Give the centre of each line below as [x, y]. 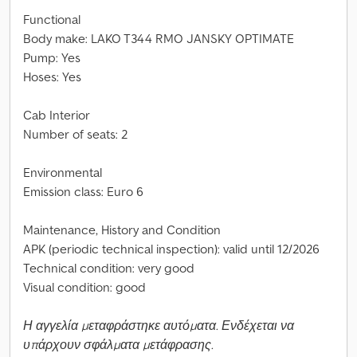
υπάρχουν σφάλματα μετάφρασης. [118, 344]
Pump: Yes [52, 57]
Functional [52, 19]
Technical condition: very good [109, 268]
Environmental [63, 172]
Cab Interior [57, 115]
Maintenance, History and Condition [122, 229]
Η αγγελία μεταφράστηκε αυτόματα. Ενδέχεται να [159, 325]
